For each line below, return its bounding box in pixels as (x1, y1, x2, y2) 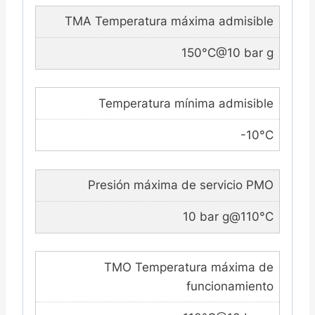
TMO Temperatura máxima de (103, 259, 274, 274)
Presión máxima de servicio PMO (87, 178, 274, 193)
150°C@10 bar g (181, 46, 274, 60)
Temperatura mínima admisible (98, 96, 274, 110)
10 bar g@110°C (182, 210, 274, 224)
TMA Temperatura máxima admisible (64, 14, 274, 29)
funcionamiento (186, 278, 274, 293)
